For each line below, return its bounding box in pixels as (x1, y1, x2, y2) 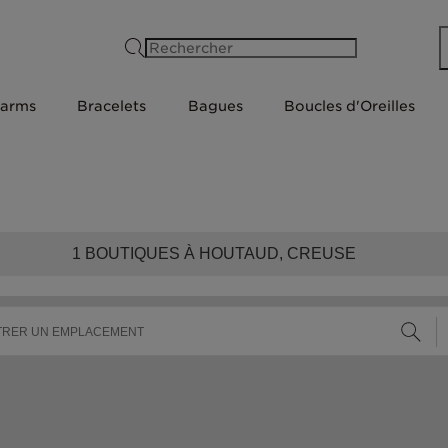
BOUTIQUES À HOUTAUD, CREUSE (81, 245, 356, 262)
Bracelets (77, 98, 147, 114)
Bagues (187, 98, 243, 114)
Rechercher (239, 39, 324, 55)
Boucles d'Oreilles (284, 98, 416, 114)
